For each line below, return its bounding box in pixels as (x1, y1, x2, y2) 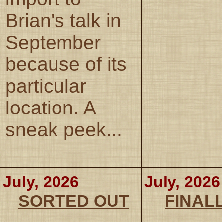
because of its (5, 53, 127, 75)
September (5, 31, 101, 53)
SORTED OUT (18, 191, 129, 210)
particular (5, 75, 86, 97)
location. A (5, 97, 95, 118)
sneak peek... (5, 118, 122, 140)
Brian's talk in (5, 9, 121, 31)
